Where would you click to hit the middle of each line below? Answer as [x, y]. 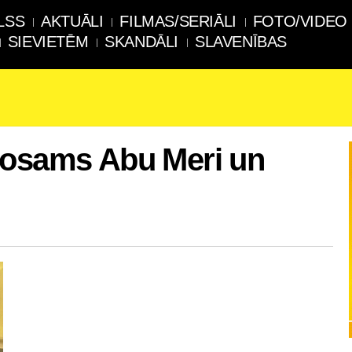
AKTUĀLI [72, 21]
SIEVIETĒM [48, 42]
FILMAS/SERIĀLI [178, 21]
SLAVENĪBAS [241, 42]
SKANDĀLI [142, 42]
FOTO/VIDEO [300, 21]
